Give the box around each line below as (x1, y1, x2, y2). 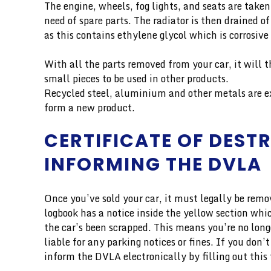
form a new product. (44, 99, 135, 116)
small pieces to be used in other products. (44, 70, 229, 87)
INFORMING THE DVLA (44, 151, 262, 177)
